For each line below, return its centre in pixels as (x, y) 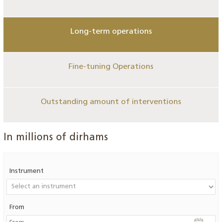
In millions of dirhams (56, 138)
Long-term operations (111, 32)
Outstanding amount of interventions (111, 102)
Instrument (27, 171)
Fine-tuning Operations (111, 67)
